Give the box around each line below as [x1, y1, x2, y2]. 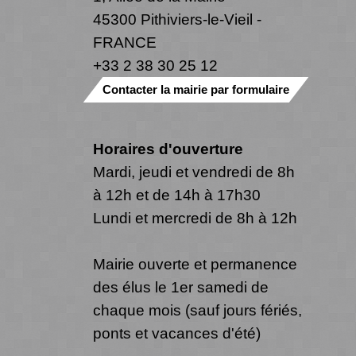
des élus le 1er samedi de [93, 277, 269, 296]
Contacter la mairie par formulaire [103, 82, 289, 96]
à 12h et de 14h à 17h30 [93, 185, 261, 203]
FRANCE [93, 33, 157, 51]
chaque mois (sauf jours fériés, [93, 300, 302, 319]
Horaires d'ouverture [93, 139, 243, 157]
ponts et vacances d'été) [93, 323, 265, 342]
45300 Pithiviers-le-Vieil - [93, 10, 261, 28]
